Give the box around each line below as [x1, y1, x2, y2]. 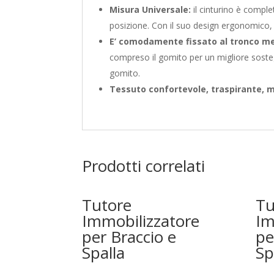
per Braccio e [82, 226, 177, 248]
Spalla [82, 242, 125, 264]
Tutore [82, 194, 132, 217]
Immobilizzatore [82, 210, 200, 232]
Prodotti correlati [82, 155, 206, 177]
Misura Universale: [109, 4, 191, 16]
